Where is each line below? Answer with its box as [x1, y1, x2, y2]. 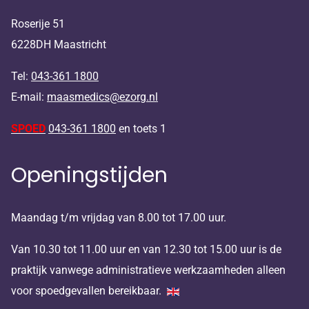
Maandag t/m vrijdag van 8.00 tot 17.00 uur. [11, 210, 226, 224]
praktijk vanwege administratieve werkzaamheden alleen [11, 263, 286, 277]
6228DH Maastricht [11, 37, 106, 51]
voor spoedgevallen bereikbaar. [11, 283, 167, 297]
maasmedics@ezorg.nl [47, 90, 158, 103]
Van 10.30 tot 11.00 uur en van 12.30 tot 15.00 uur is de [11, 242, 281, 256]
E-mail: [11, 90, 47, 103]
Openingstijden [11, 160, 168, 190]
